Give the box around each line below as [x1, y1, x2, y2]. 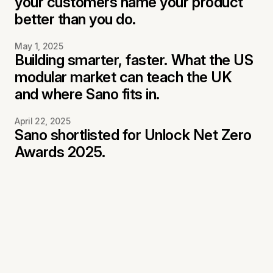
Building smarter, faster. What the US [15, 51, 253, 69]
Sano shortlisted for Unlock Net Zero [15, 126, 252, 144]
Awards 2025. [15, 143, 105, 161]
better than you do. [15, 10, 136, 29]
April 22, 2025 [15, 116, 71, 127]
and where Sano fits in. [15, 85, 160, 104]
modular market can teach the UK [15, 68, 232, 87]
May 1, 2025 [15, 41, 63, 52]
